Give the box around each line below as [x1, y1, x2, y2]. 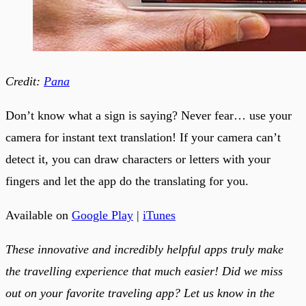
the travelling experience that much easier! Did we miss [5, 264, 283, 278]
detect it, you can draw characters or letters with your [5, 152, 270, 166]
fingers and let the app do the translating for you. [5, 173, 249, 188]
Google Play [72, 208, 133, 222]
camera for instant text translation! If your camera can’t [5, 130, 281, 144]
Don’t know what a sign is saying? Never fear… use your [5, 108, 292, 122]
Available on [5, 208, 72, 222]
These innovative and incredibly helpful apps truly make [5, 242, 283, 256]
